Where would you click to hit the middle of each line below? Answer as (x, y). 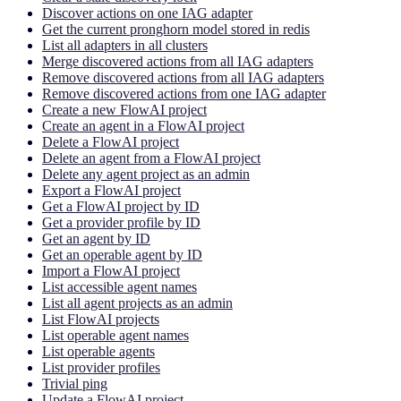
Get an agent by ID (96, 238)
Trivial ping (75, 383)
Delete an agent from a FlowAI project (151, 158)
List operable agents (98, 351)
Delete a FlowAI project (111, 141)
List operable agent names (115, 335)
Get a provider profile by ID (121, 222)
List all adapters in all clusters (125, 45)
